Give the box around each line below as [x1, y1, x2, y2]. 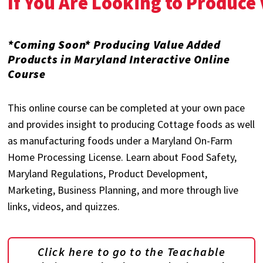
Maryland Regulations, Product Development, [8, 167, 208, 180]
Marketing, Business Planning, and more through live [8, 183, 239, 197]
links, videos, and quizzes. [8, 200, 123, 213]
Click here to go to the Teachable [37, 244, 226, 259]
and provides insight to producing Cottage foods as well [8, 117, 255, 131]
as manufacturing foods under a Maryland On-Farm [8, 134, 233, 147]
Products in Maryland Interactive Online [8, 52, 230, 66]
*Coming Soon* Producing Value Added [8, 37, 221, 52]
